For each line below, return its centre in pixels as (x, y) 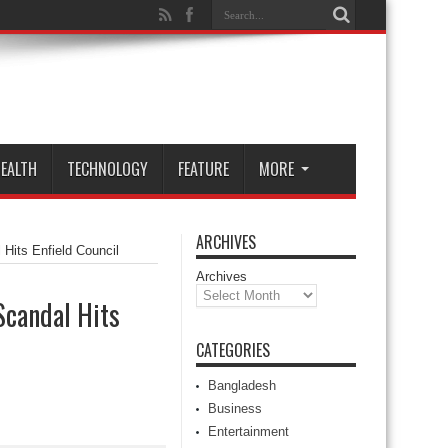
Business (235, 408)
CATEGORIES (233, 350)
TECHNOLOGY (107, 169)
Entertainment (248, 431)
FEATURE (203, 169)
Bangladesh (242, 385)
